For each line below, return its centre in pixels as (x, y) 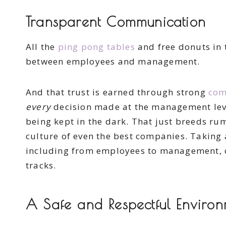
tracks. (42, 165)
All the (42, 47)
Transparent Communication (116, 22)
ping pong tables (96, 47)
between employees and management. (114, 62)
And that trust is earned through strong (117, 92)
